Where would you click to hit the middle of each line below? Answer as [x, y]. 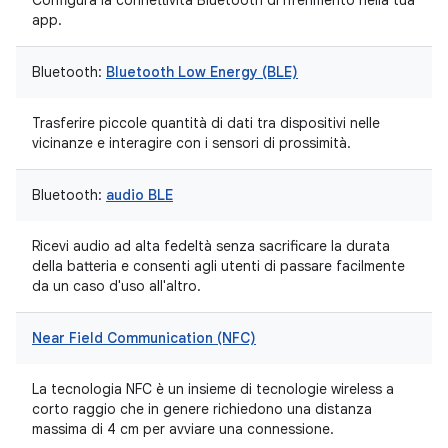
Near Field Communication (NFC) [144, 338]
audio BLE [139, 195]
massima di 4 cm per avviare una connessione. [183, 429]
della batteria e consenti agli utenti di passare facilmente [218, 266]
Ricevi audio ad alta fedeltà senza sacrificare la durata [211, 246]
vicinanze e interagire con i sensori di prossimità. [191, 143]
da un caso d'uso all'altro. [116, 286]
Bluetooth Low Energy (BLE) [202, 72]
